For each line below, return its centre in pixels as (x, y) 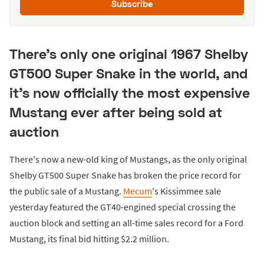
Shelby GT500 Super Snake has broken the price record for (125, 175)
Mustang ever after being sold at (116, 112)
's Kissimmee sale (187, 191)
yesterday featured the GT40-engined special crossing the (123, 207)
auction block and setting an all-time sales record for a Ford (126, 222)
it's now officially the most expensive (130, 93)
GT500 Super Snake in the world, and (128, 73)
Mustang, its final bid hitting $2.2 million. (89, 238)
